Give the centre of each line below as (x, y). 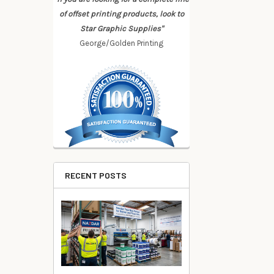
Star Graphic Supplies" (121, 28)
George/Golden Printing (122, 43)
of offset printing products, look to (121, 14)
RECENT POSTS (96, 175)
